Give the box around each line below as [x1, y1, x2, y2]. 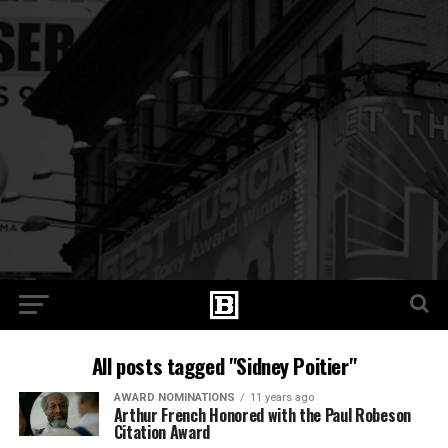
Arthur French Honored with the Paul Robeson [113, 403, 411, 427]
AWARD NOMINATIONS [113, 391, 235, 404]
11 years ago [249, 391, 314, 404]
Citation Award [113, 420, 211, 444]
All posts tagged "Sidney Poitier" [91, 350, 357, 381]
